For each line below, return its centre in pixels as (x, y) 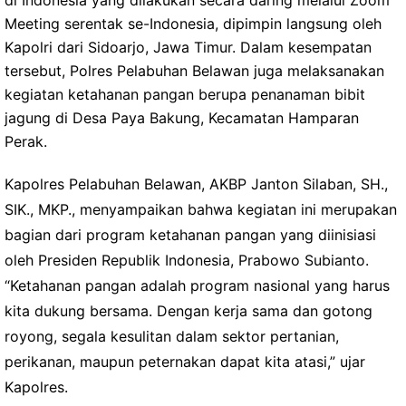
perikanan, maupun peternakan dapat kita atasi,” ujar (185, 362)
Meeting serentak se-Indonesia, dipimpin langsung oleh (193, 24)
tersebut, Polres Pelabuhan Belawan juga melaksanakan (194, 71)
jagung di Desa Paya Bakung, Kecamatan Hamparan (182, 118)
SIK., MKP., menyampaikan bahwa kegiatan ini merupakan (201, 209)
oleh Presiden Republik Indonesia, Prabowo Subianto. (187, 260)
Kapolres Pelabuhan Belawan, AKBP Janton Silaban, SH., (196, 184)
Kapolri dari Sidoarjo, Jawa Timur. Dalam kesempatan (188, 47)
